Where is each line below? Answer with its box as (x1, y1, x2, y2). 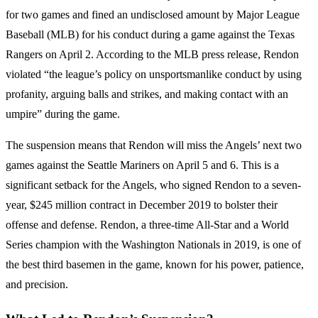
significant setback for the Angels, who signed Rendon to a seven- (6, 178, 301, 191)
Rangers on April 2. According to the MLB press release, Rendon (6, 48, 299, 60)
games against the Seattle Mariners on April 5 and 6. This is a (6, 158, 279, 171)
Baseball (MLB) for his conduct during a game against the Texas (6, 28, 295, 40)
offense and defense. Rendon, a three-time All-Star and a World (6, 218, 289, 231)
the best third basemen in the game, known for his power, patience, (6, 258, 304, 270)
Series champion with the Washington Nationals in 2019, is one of (6, 238, 301, 251)
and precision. (6, 278, 68, 290)
